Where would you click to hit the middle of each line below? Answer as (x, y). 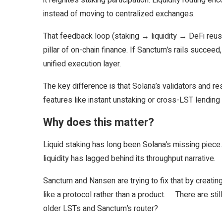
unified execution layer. (82, 64)
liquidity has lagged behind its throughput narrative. (129, 159)
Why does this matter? (99, 122)
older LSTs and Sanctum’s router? (101, 209)
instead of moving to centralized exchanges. (119, 14)
